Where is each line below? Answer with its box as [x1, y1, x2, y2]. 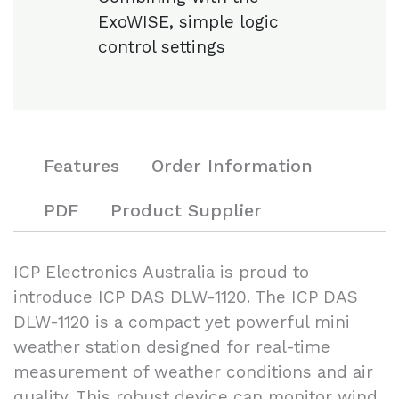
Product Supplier [110, 199, 262, 222]
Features [44, 155, 119, 177]
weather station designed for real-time [13, 336, 330, 357]
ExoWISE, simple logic [98, 12, 279, 33]
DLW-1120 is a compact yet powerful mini [13, 311, 350, 332]
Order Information [151, 155, 313, 177]
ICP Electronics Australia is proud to [13, 261, 309, 282]
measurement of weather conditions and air [13, 361, 373, 382]
